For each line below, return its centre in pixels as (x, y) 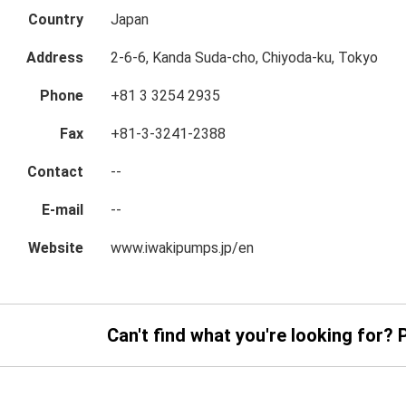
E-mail (62, 210)
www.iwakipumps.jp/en (182, 248)
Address (54, 58)
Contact (55, 172)
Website (55, 248)
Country (55, 19)
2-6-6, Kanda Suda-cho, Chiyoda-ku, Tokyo (244, 58)
